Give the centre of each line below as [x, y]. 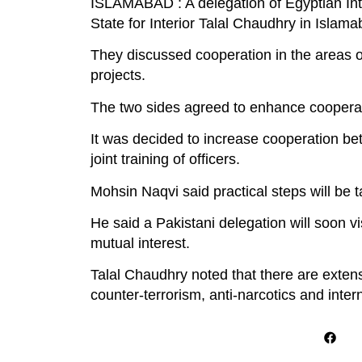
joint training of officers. [165, 160]
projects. [118, 76]
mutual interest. [140, 244]
